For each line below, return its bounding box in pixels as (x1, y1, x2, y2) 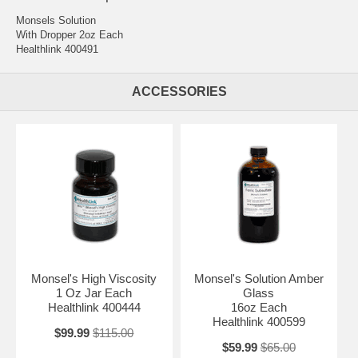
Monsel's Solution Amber (193, 271, 324, 285)
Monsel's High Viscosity (31, 271, 157, 285)
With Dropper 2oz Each (16, 28, 123, 41)
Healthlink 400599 (212, 314, 305, 328)
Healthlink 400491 (16, 42, 98, 55)
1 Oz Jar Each (56, 285, 133, 300)
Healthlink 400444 (47, 300, 141, 314)
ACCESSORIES (131, 84, 227, 98)
